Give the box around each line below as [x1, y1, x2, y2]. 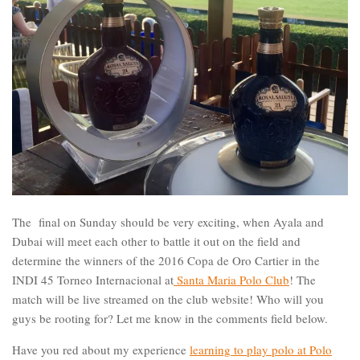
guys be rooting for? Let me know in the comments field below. [12, 309, 328, 326]
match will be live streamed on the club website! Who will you [12, 290, 324, 307]
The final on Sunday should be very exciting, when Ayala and [12, 213, 324, 230]
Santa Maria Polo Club [174, 271, 289, 288]
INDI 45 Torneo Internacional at [12, 271, 174, 288]
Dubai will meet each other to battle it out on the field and [12, 232, 301, 249]
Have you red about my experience [12, 341, 190, 358]
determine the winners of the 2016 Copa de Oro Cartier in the [12, 252, 320, 268]
